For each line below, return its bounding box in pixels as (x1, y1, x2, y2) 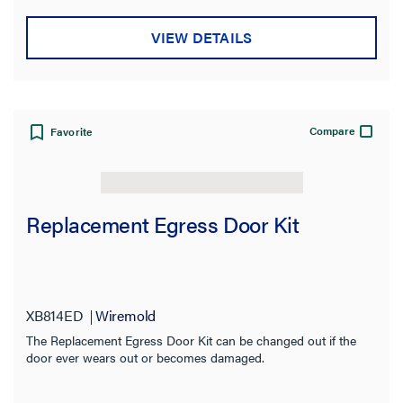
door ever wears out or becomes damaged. (26, 348, 264, 367)
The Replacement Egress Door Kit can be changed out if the (26, 331, 356, 350)
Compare (309, 121, 355, 139)
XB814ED (26, 305, 84, 327)
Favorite (50, 122, 94, 139)
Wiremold (94, 305, 157, 327)
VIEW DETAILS (150, 27, 253, 49)
